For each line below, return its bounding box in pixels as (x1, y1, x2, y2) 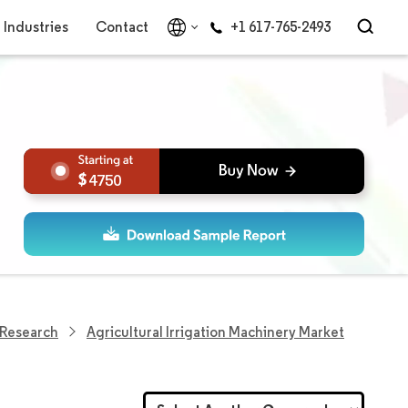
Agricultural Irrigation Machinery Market (87, 322, 344, 341)
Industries (3, 18, 68, 36)
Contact (95, 18, 148, 36)
